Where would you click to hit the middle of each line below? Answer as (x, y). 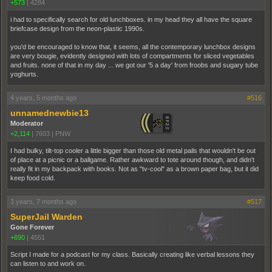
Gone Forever (32, 227)
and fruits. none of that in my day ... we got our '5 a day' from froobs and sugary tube (134, 65)
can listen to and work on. (48, 263)
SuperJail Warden (46, 217)
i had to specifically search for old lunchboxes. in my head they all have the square (131, 19)
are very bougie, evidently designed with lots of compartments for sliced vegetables (132, 56)
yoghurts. (24, 74)
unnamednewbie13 (49, 113)
